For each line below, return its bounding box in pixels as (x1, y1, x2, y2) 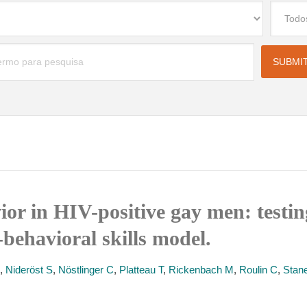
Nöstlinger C (58, 264, 114, 275)
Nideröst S (5, 264, 53, 275)
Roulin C (239, 264, 278, 275)
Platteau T (119, 264, 163, 275)
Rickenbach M (169, 264, 234, 275)
